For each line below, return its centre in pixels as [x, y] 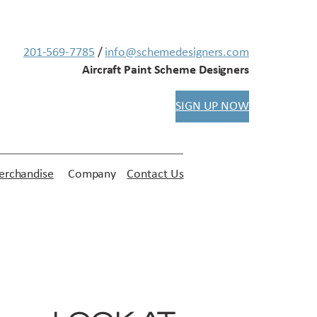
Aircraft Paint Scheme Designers [166, 71]
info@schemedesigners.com [177, 53]
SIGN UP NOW [212, 107]
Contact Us [155, 175]
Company [92, 175]
